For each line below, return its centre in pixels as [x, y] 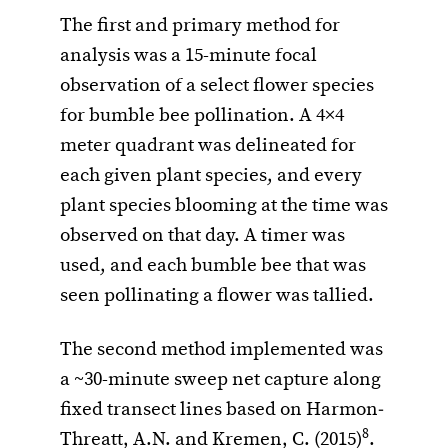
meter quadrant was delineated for [208, 146]
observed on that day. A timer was [202, 236]
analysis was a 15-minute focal [188, 56]
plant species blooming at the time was [224, 206]
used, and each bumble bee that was [213, 266]
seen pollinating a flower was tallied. [217, 296]
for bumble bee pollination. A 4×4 [202, 116]
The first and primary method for [200, 26]
